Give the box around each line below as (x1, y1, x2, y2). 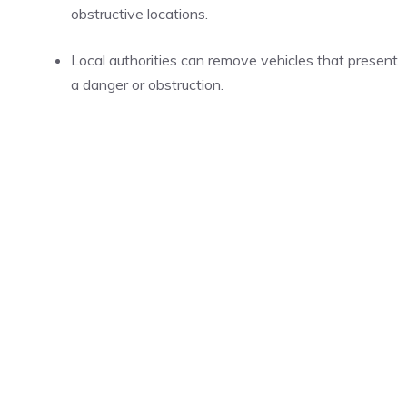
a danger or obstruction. (71, 75, 223, 94)
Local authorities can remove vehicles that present (71, 51, 398, 69)
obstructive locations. (71, 5, 208, 23)
